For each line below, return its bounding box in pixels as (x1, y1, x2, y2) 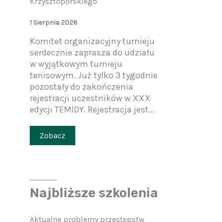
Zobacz (40, 131, 65, 140)
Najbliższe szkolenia (30, 185, 158, 201)
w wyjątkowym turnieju (30, 58, 122, 69)
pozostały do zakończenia (30, 81, 133, 92)
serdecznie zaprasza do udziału (30, 47, 155, 58)
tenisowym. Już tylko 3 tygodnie (30, 70, 158, 81)
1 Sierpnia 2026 (30, 18, 77, 27)
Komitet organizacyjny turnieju (30, 36, 155, 47)
